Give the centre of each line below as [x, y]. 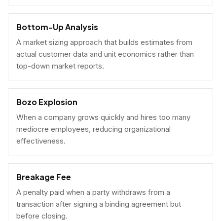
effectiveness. [41, 141]
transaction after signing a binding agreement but [99, 204]
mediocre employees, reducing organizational [93, 129]
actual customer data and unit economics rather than [105, 54]
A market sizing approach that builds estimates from [104, 42]
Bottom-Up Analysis [57, 27]
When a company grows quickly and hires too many [103, 117]
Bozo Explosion [47, 102]
